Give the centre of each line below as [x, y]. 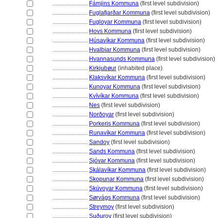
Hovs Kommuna [110, 31]
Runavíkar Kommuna [117, 133]
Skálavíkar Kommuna [117, 170]
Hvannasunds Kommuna [122, 59]
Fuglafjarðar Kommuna [119, 13]
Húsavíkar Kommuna [117, 40]
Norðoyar [101, 114]
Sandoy [99, 142]
